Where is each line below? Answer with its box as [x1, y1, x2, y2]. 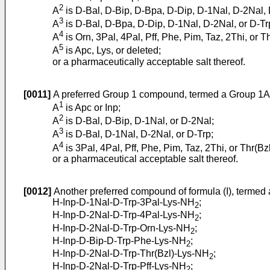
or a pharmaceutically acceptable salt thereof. [52, 56, 245, 67]
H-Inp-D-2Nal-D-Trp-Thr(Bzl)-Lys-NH [52, 248, 209, 259]
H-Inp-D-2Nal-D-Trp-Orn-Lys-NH [52, 222, 190, 233]
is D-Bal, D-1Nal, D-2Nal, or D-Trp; [63, 129, 213, 140]
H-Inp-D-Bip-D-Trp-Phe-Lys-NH [52, 235, 186, 246]
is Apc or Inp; [63, 102, 121, 113]
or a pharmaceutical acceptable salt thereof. [52, 154, 238, 165]
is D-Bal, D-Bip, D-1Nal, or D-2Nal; [63, 116, 214, 127]
